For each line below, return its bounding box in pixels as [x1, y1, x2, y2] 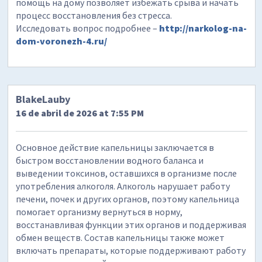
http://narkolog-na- [159, 22, 247, 35]
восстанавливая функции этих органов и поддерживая [16, 219, 247, 231]
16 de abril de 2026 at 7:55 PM [16, 107, 144, 119]
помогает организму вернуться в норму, [16, 206, 183, 218]
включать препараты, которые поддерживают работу [16, 244, 246, 257]
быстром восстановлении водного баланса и [16, 154, 204, 167]
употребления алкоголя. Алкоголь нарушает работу [16, 180, 230, 192]
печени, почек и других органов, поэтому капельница [16, 193, 240, 205]
